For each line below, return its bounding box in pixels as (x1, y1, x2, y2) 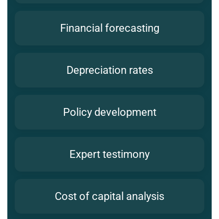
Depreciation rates (66, 64, 153, 77)
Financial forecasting (60, 22, 159, 35)
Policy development (63, 106, 156, 119)
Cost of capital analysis (55, 190, 164, 203)
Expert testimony (69, 148, 150, 161)
